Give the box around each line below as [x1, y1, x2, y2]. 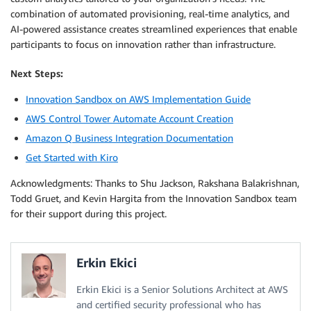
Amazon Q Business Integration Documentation [26, 131, 233, 144]
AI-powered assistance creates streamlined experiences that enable [10, 22, 297, 35]
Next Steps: [10, 67, 63, 79]
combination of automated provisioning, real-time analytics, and [10, 7, 289, 19]
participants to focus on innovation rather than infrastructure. [10, 37, 276, 50]
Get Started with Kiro [26, 151, 118, 163]
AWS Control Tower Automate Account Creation [26, 112, 233, 124]
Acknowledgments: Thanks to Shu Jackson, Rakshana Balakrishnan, [10, 176, 299, 189]
